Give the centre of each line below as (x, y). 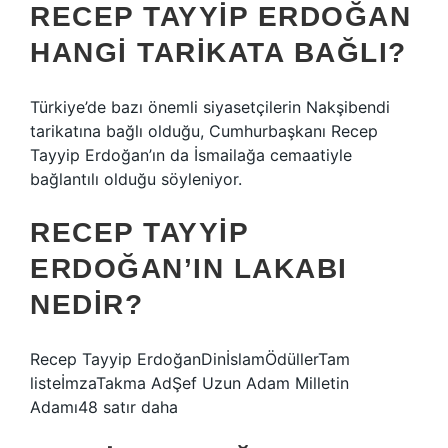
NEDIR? (86, 304)
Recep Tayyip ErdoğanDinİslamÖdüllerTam (190, 359)
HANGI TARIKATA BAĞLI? (218, 52)
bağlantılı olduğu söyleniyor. (136, 179)
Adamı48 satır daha (104, 407)
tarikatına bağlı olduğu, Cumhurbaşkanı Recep (204, 131)
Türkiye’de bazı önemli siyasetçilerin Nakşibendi (210, 107)
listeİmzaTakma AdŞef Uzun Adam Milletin (189, 383)
